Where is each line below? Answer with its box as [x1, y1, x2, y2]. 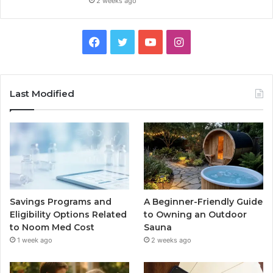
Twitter [127, 34, 165, 48]
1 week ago [17, 235, 52, 244]
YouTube [155, 34, 200, 48]
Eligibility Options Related [10, 208, 127, 220]
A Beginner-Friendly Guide [144, 196, 263, 207]
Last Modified [10, 87, 74, 99]
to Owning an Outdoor [144, 208, 247, 220]
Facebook [99, 34, 151, 48]
